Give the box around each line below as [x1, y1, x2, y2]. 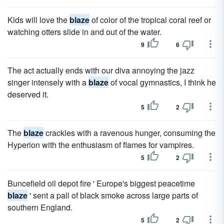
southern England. [7, 201, 72, 213]
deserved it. [7, 88, 48, 100]
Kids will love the [7, 14, 69, 25]
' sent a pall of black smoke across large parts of [27, 189, 198, 201]
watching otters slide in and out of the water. [7, 26, 161, 37]
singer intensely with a [7, 76, 88, 88]
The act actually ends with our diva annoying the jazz [7, 64, 194, 76]
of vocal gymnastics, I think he [108, 76, 216, 88]
